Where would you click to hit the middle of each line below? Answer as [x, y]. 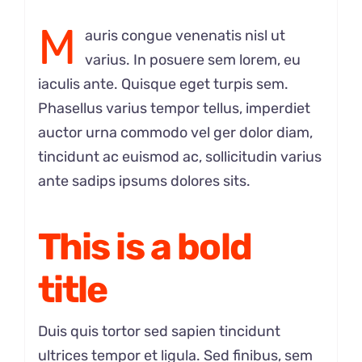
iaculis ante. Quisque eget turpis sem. [163, 84]
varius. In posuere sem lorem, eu [192, 59]
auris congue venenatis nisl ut [185, 35]
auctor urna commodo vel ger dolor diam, [175, 132]
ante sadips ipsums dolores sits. [144, 181]
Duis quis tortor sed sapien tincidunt [159, 331]
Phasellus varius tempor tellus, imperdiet [174, 108]
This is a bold [144, 246]
